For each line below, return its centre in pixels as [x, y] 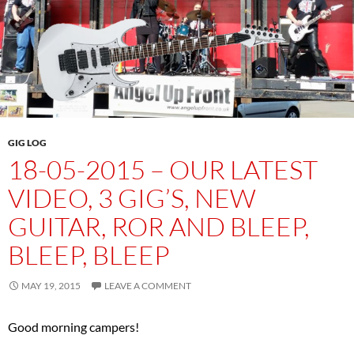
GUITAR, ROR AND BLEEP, [159, 227]
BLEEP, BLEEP [89, 255]
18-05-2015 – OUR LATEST [163, 170]
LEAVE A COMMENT [148, 286]
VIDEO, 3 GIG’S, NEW [132, 198]
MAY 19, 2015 [51, 286]
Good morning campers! [73, 327]
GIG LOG [27, 143]
